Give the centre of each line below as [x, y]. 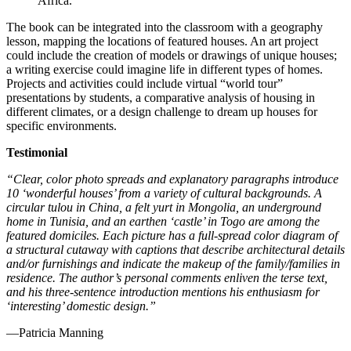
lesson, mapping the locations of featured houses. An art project [162, 41]
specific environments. [62, 125]
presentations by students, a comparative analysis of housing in [161, 97]
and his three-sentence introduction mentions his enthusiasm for [163, 291]
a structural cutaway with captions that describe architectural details [175, 249]
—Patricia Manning [55, 332]
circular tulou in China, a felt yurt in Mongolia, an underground [164, 207]
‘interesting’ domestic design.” [81, 306]
